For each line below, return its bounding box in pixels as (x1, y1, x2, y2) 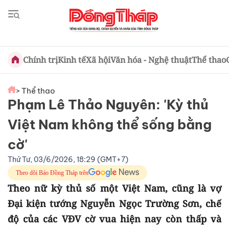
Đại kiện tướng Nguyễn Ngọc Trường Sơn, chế (8, 197, 221, 210)
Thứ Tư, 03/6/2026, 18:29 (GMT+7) (8, 155, 128, 164)
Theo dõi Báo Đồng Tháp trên (16, 169, 88, 176)
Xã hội (85, 54, 110, 65)
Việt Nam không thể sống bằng (8, 116, 212, 133)
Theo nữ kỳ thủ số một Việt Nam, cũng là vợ (8, 182, 221, 194)
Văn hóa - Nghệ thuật (110, 54, 192, 65)
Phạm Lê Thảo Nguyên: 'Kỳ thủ (8, 96, 209, 113)
